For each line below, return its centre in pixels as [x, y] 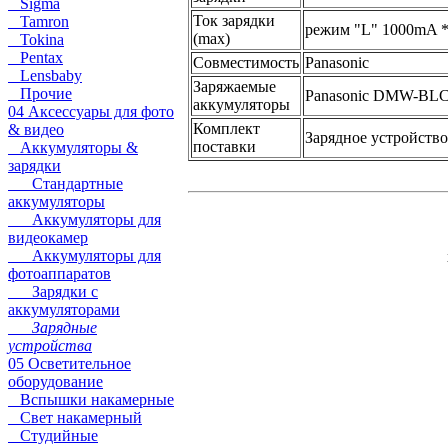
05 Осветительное [69, 363]
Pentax [35, 57]
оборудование [55, 381]
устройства [50, 345]
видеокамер [48, 237]
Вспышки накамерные [91, 399]
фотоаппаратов [59, 273]
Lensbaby [45, 75]
